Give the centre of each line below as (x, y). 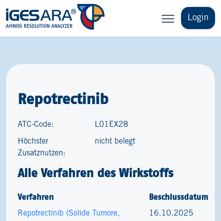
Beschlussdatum (179, 197)
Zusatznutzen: (42, 153)
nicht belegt (115, 141)
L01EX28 (112, 125)
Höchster (33, 141)
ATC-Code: (36, 125)
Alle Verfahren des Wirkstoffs (95, 173)
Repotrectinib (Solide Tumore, (69, 213)
